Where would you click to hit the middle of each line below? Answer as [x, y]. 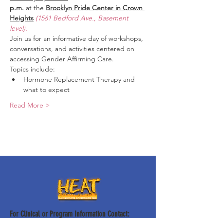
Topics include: [32, 69]
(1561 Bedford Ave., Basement [83, 18]
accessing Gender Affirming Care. [62, 59]
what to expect [46, 90]
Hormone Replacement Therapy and [80, 79]
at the [35, 8]
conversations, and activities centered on [73, 49]
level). [18, 28]
